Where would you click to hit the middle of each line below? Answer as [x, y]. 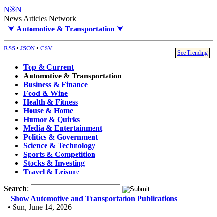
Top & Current [48, 67]
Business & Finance [55, 85]
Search [15, 189]
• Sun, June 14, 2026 [38, 207]
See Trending [193, 53]
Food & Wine [46, 93]
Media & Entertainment [63, 128]
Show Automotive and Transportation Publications [94, 199]
